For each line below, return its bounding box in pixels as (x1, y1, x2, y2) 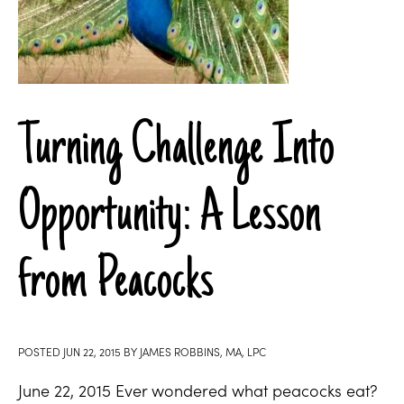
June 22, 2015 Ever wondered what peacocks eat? (18, 379, 378, 401)
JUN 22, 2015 (63, 344, 121, 359)
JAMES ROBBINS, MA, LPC (140, 344, 266, 359)
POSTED (18, 344, 63, 359)
